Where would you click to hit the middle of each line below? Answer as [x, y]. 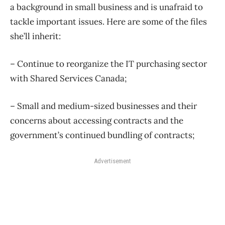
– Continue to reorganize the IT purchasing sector [108, 64]
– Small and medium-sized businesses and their [103, 106]
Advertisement [113, 161]
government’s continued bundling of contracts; [102, 135]
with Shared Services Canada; [68, 79]
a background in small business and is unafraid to [106, 7]
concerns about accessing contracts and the [97, 121]
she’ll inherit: [35, 36]
